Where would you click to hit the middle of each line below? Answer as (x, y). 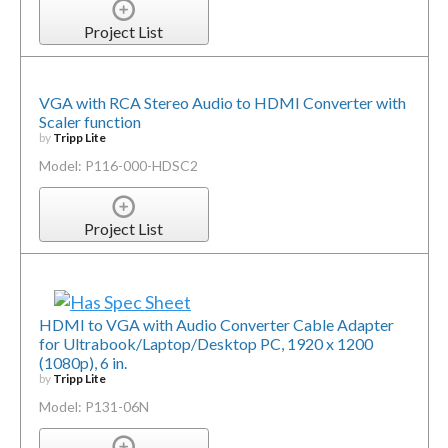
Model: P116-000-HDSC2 (118, 166)
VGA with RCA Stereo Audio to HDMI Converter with (222, 103)
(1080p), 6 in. (82, 362)
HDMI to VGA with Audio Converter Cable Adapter (216, 324)
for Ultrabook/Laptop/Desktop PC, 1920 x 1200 (205, 343)
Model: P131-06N (93, 406)
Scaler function (89, 122)
